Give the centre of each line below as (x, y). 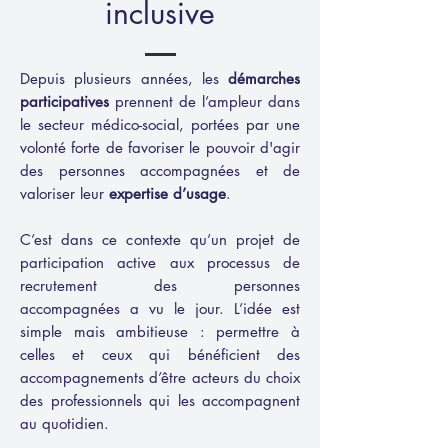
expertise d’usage (167, 193)
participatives (64, 101)
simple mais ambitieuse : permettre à (160, 331)
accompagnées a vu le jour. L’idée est (160, 308)
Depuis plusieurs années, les (124, 78)
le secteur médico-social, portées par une (160, 124)
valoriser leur (64, 193)
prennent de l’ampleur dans (204, 101)
